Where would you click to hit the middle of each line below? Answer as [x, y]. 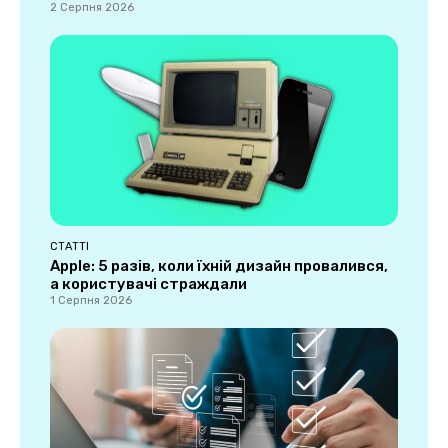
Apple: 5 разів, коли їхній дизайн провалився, [219, 266]
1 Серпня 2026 [91, 301]
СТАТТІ [69, 247]
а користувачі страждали [148, 284]
